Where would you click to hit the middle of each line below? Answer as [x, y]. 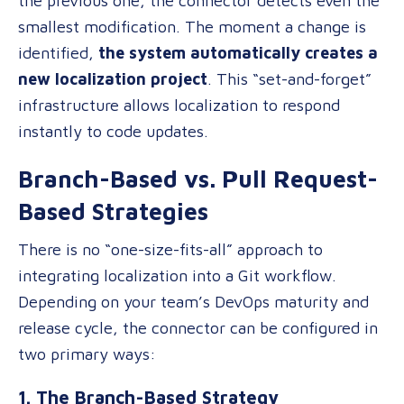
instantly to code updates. [113, 131]
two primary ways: [87, 354]
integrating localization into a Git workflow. [177, 275]
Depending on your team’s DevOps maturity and [193, 302]
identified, [58, 53]
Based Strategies [113, 211]
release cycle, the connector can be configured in [198, 328]
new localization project [113, 79]
